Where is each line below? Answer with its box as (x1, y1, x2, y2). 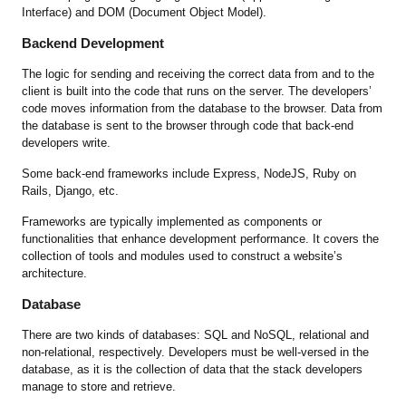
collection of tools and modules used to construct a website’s (22, 249, 343, 264)
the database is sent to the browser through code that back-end (22, 119, 354, 133)
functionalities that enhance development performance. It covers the (22, 232, 380, 246)
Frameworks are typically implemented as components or (22, 215, 323, 229)
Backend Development (22, 35, 165, 52)
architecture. (22, 266, 88, 281)
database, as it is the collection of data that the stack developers (22, 362, 363, 377)
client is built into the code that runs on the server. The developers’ (22, 84, 372, 99)
